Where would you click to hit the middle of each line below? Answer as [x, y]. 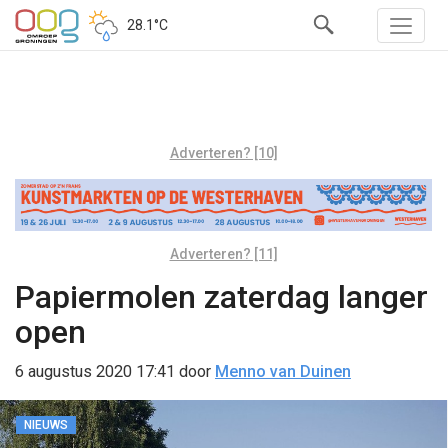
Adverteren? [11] [223, 253]
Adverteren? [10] [223, 153]
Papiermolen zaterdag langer [221, 296]
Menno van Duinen [283, 371]
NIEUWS [46, 424]
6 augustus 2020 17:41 [95, 371]
